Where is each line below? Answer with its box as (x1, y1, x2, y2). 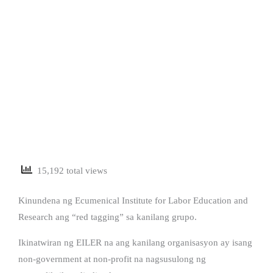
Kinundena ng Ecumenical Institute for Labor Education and (18, 195, 248, 205)
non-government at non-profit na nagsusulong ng (18, 253, 206, 264)
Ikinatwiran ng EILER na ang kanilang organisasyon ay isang (18, 237, 252, 247)
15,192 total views (32, 166, 107, 176)
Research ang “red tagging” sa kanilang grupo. (18, 211, 197, 222)
